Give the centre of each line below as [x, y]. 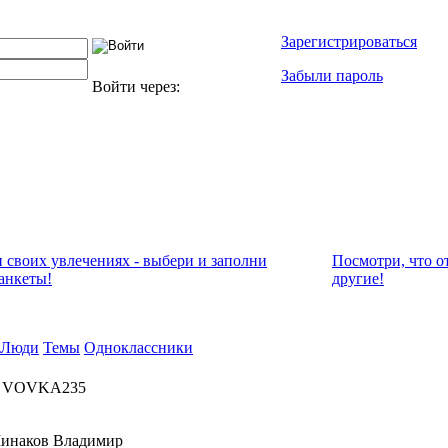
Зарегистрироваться [349, 41]
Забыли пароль [332, 75]
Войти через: [138, 86]
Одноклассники [138, 347]
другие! [358, 278]
